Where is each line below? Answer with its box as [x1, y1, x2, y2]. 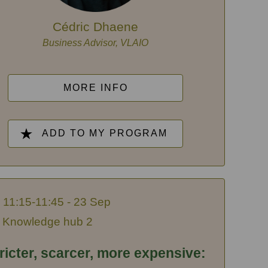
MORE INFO [63, 82, 128, 93]
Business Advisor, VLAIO [42, 37, 149, 48]
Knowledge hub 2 [2, 215, 93, 229]
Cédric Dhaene [53, 19, 139, 33]
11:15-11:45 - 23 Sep [2, 196, 111, 209]
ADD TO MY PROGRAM [41, 127, 167, 138]
